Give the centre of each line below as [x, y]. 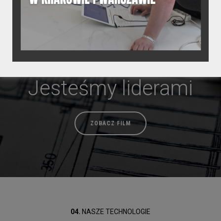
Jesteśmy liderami [110, 88]
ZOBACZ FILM [110, 124]
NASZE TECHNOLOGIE [115, 212]
